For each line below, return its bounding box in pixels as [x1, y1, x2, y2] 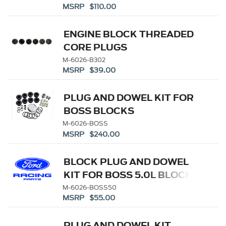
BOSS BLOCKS [64, 104, 135, 118]
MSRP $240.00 [62, 129, 120, 140]
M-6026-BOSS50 [63, 183, 117, 192]
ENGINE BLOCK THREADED [64, 27, 194, 41]
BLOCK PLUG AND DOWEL [64, 154, 189, 168]
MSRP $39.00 [62, 65, 116, 76]
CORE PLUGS [64, 40, 128, 54]
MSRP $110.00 [62, 1, 116, 12]
